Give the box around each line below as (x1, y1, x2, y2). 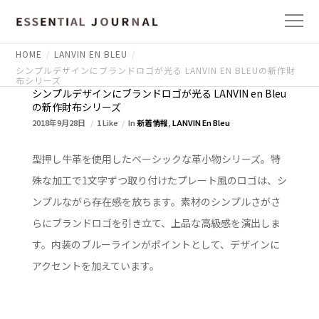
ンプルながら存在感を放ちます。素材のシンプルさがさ (31, 194, 281, 209)
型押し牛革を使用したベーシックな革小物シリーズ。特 (31, 152, 281, 166)
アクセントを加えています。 (31, 258, 159, 273)
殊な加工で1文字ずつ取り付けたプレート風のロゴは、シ (31, 173, 287, 187)
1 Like (96, 117, 118, 128)
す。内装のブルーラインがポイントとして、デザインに (31, 237, 280, 251)
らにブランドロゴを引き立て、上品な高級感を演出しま (31, 216, 281, 230)
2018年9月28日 (31, 117, 87, 128)
